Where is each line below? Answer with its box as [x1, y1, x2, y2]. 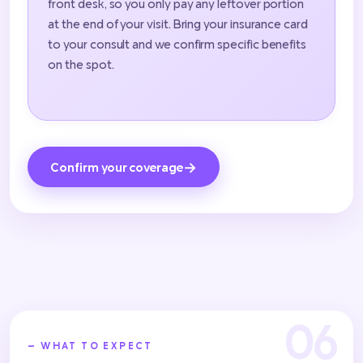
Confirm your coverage [50, 159, 183, 174]
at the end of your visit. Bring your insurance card [48, 16, 308, 32]
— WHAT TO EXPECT [28, 340, 153, 352]
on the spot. [48, 57, 114, 72]
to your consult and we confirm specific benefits [48, 36, 307, 52]
